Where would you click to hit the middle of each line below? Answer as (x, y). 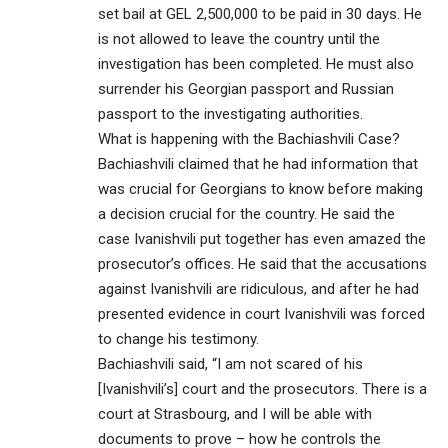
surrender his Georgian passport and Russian (246, 88)
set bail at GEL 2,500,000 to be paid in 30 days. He (260, 13)
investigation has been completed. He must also (256, 63)
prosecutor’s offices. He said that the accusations (262, 263)
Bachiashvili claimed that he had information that (258, 163)
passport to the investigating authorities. (230, 113)
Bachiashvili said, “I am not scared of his (230, 363)
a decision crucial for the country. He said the (246, 213)
